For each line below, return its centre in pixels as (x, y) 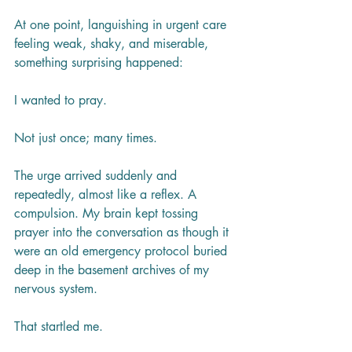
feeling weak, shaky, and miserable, (113, 44)
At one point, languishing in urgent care (122, 25)
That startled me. (59, 327)
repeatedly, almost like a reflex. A (107, 195)
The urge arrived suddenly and (97, 176)
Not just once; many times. (86, 138)
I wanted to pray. (60, 101)
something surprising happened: (99, 63)
